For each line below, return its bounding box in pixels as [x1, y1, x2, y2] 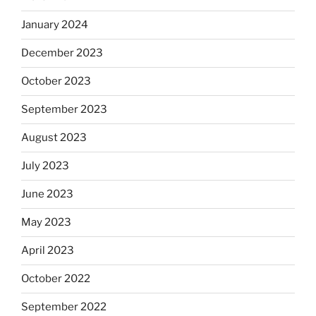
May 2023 [21, 216, 71, 229]
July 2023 [21, 159, 69, 173]
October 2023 [21, 75, 91, 88]
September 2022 [21, 300, 107, 314]
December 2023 [21, 47, 103, 60]
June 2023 [21, 188, 73, 201]
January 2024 [21, 18, 88, 32]
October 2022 [21, 272, 90, 286]
